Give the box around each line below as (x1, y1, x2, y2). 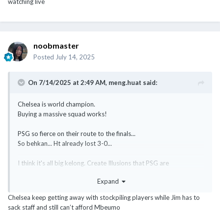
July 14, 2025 (55, 53, 95, 61)
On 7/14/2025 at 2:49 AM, (28, 78, 109, 86)
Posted (33, 53, 55, 61)
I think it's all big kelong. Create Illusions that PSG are (18, 159, 169, 167)
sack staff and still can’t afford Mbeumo (8, 203, 120, 212)
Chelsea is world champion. (18, 100, 95, 108)
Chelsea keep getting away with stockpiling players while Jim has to (8, 193, 200, 202)
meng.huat (109, 78, 141, 86)
